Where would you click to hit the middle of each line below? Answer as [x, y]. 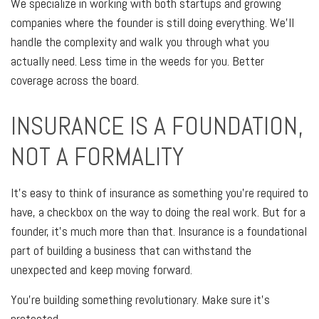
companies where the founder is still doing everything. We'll [152, 22]
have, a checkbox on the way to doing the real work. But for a [158, 212]
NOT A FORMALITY [97, 157]
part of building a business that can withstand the [131, 250]
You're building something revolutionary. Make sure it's [140, 299]
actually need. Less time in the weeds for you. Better [137, 61]
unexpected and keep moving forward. [101, 270]
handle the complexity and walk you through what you [140, 42]
